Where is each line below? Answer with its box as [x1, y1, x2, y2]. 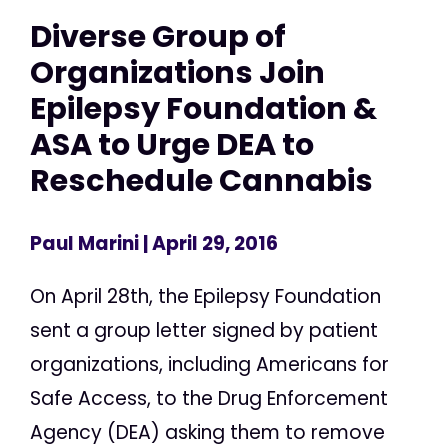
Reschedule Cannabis [30, 158, 373, 202]
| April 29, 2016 [139, 230, 278, 258]
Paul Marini [30, 230, 139, 258]
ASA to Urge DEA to [30, 122, 314, 166]
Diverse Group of [30, 14, 286, 58]
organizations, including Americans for [30, 351, 389, 379]
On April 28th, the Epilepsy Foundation [30, 283, 381, 311]
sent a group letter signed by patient [30, 317, 378, 345]
